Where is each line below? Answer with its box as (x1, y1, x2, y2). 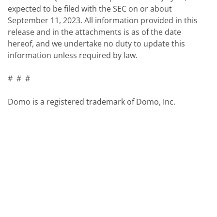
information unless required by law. (8, 50, 138, 61)
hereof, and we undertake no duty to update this (8, 38, 185, 49)
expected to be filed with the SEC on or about (8, 3, 172, 14)
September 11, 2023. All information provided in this (8, 15, 198, 26)
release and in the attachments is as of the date (8, 27, 181, 37)
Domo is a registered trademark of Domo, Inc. (8, 96, 175, 107)
